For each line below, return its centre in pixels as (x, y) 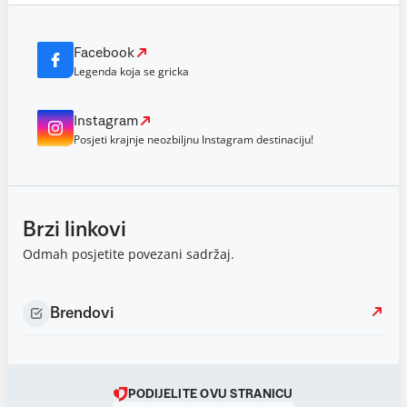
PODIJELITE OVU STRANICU (211, 394)
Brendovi (82, 313)
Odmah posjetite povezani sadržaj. (129, 253)
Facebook (104, 52)
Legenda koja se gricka (131, 71)
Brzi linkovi (74, 229)
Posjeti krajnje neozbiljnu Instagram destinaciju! (194, 139)
